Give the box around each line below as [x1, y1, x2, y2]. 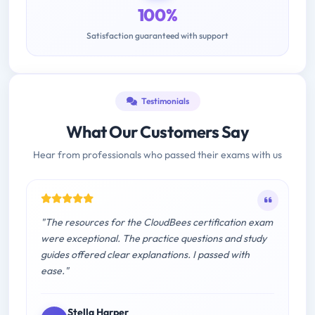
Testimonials [139, 96, 189, 107]
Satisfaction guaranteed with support [86, 30, 229, 41]
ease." [41, 264, 69, 278]
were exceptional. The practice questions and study [41, 232, 266, 245]
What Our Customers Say [65, 122, 250, 143]
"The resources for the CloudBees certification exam [41, 216, 273, 229]
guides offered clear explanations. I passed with [41, 248, 250, 262]
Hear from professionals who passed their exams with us [33, 148, 282, 162]
